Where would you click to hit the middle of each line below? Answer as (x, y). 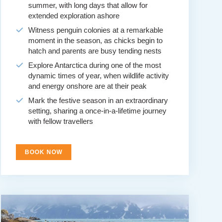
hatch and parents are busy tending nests (95, 51)
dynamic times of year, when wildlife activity (98, 76)
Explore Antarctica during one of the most (94, 65)
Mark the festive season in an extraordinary (98, 101)
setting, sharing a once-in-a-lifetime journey (97, 111)
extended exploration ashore (74, 16)
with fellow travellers (60, 121)
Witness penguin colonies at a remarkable (95, 30)
